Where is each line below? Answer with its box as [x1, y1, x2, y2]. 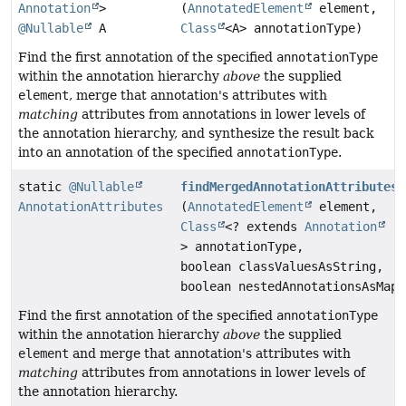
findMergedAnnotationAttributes [180, 179, 399, 195]
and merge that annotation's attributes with [69, 346, 351, 362]
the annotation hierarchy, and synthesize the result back [18, 126, 373, 141]
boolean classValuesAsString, [180, 259, 384, 275]
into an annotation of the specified [18, 145, 237, 160]
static [18, 179, 69, 195]
